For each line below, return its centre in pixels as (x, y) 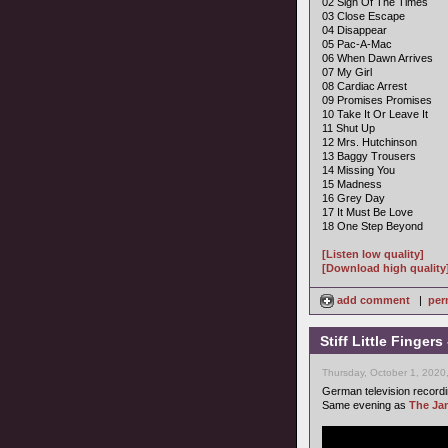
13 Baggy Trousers (369, 156)
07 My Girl (347, 72)
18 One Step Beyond (372, 226)
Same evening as (365, 405)
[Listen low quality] (373, 254)
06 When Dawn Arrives (377, 58)
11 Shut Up (348, 128)
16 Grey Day (353, 198)
